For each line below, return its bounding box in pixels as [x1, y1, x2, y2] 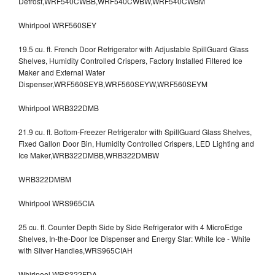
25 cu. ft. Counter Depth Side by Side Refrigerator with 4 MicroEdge [18, 221, 242, 232]
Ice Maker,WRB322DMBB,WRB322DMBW [18, 149, 159, 160]
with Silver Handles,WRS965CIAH [18, 244, 133, 255]
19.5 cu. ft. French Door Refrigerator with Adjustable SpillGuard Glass [18, 43, 249, 54]
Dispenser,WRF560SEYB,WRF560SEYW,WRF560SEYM [18, 78, 207, 89]
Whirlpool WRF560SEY [18, 19, 96, 30]
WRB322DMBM [18, 173, 71, 184]
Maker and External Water [18, 66, 105, 77]
